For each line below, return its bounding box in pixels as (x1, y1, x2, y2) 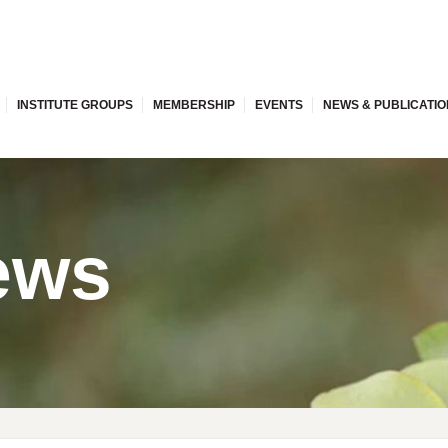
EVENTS (255, 98, 304, 112)
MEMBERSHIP (153, 98, 236, 112)
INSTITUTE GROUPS (17, 98, 134, 112)
